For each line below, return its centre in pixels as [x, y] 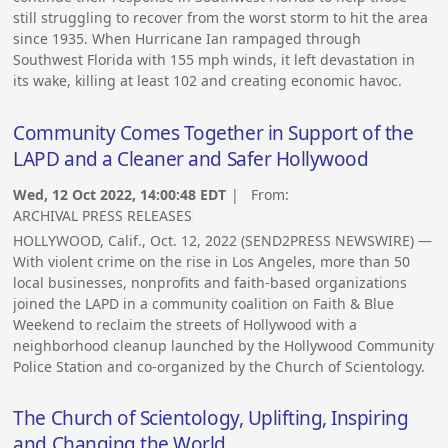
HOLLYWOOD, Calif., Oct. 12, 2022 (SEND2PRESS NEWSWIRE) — [223, 240]
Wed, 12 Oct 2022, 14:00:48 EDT [120, 194]
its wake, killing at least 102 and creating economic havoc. [208, 81]
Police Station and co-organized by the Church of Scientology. [219, 366]
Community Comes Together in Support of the [213, 133]
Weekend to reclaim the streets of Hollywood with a [185, 324]
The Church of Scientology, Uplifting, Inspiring [211, 418]
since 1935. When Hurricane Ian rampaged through [187, 39]
